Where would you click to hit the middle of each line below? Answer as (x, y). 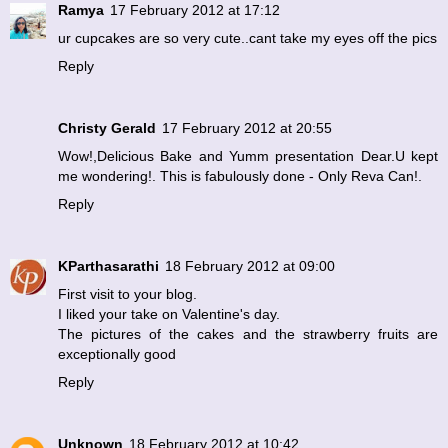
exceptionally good (117, 354)
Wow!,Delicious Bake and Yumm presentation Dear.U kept (248, 156)
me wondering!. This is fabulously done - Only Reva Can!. (240, 176)
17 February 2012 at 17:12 (195, 10)
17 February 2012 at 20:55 (247, 128)
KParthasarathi (108, 266)
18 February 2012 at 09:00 (250, 266)
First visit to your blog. (127, 294)
